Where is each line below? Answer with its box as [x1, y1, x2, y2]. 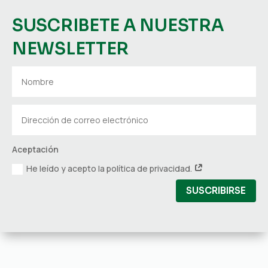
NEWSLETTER [12, 38, 129, 60]
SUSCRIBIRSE [186, 185, 246, 197]
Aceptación [12, 144, 59, 156]
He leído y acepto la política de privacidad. [26, 162, 194, 174]
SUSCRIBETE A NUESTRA [12, 15, 224, 36]
